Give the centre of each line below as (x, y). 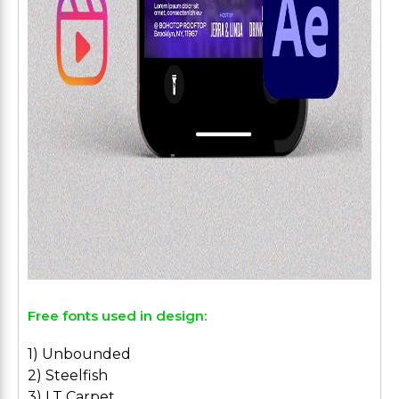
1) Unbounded (79, 354)
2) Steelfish (68, 375)
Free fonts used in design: (117, 316)
